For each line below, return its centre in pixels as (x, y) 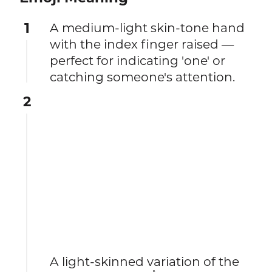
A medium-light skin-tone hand (148, 27)
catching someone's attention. (143, 76)
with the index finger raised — (142, 44)
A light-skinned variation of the (145, 262)
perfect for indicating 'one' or (138, 60)
